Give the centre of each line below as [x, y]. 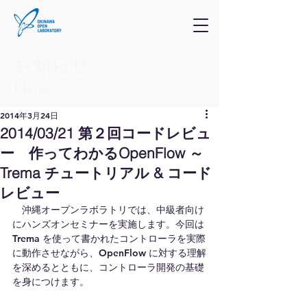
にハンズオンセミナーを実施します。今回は [108, 224]
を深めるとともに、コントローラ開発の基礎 [108, 267]
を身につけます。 [51, 282]
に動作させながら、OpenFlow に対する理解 [109, 253]
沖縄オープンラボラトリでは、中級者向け [108, 210]
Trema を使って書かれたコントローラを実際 [109, 238]
